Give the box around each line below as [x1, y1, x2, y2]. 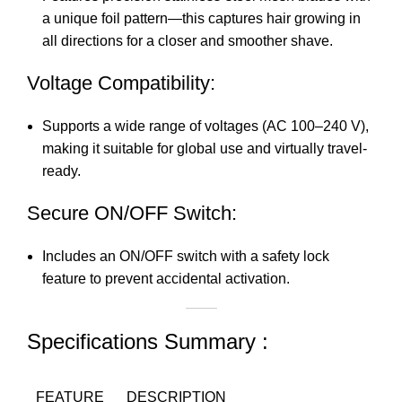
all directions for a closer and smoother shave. [42, 33, 333, 49]
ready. [42, 163, 81, 179]
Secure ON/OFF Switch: [27, 202, 237, 225]
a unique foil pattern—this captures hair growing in [42, 11, 361, 27]
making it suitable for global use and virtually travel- [42, 141, 367, 157]
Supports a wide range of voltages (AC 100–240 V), [42, 118, 369, 135]
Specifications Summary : [27, 329, 268, 354]
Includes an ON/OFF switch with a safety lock [42, 249, 329, 265]
